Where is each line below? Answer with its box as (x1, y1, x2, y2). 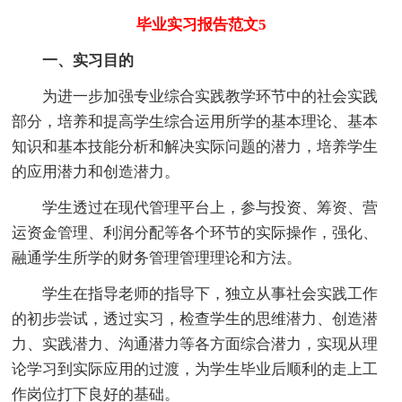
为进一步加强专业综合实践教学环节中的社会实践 (12, 87, 379, 105)
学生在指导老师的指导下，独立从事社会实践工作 (12, 284, 379, 302)
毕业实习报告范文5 (135, 15, 267, 33)
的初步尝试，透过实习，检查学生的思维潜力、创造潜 (12, 310, 379, 328)
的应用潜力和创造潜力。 (12, 162, 180, 180)
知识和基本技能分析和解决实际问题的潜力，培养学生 (12, 137, 379, 155)
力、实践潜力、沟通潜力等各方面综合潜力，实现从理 (12, 335, 379, 353)
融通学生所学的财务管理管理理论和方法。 (12, 249, 302, 267)
